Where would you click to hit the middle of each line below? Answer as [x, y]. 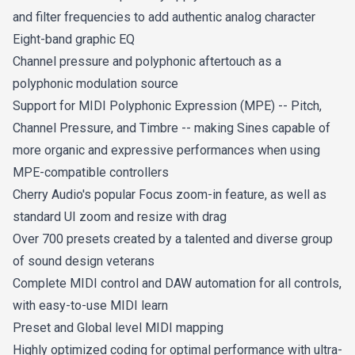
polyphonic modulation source [95, 84]
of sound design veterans [84, 261]
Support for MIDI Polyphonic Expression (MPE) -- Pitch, [167, 106]
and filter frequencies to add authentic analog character [164, 17]
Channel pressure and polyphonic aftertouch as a [147, 61]
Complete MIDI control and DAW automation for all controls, [177, 283]
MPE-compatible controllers [91, 172]
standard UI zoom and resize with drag [120, 217]
